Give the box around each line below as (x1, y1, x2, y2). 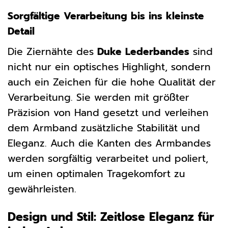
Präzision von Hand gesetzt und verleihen (8, 105, 209, 120)
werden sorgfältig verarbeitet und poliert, (8, 151, 208, 166)
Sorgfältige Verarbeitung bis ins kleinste (8, 9, 204, 24)
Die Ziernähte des (8, 44, 97, 59)
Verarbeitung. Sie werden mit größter (8, 90, 189, 105)
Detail (8, 24, 35, 39)
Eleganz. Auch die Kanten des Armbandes (8, 135, 211, 151)
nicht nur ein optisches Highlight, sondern (8, 59, 211, 74)
